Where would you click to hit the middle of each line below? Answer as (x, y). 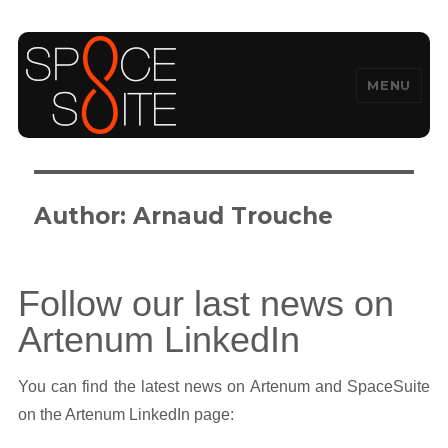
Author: (84, 216)
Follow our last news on (205, 304)
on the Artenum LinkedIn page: (125, 414)
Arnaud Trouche (233, 216)
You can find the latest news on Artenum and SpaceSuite (224, 386)
